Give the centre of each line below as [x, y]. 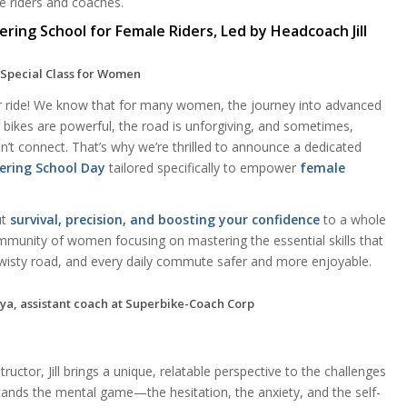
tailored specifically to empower [203, 167]
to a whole [353, 220]
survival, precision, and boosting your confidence [165, 220]
